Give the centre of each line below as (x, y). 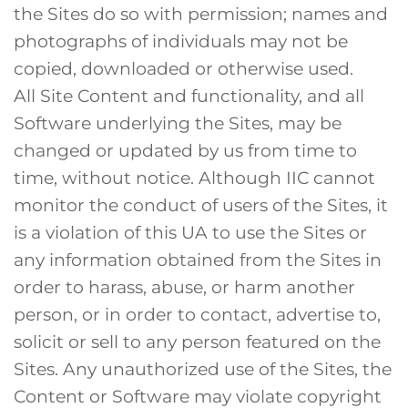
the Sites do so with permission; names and (201, 13)
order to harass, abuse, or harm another (184, 286)
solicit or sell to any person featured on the (197, 341)
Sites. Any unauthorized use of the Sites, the (203, 368)
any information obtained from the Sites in (198, 259)
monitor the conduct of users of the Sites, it (201, 204)
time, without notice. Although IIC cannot (194, 177)
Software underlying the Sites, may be (178, 122)
